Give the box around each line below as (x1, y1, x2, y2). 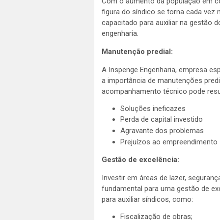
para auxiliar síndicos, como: (102, 194, 193, 204)
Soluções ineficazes (120, 104, 186, 113)
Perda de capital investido (120, 115, 203, 124)
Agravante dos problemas (120, 126, 204, 135)
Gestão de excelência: (102, 155, 179, 164)
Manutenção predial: (102, 47, 173, 56)
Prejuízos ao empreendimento (120, 137, 218, 146)
